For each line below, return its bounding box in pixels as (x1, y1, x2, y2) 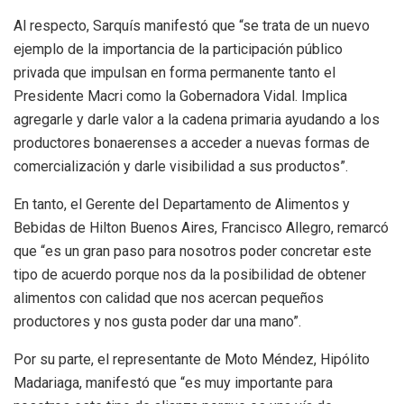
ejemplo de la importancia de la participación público (14, 40, 343, 58)
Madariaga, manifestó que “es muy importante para (14, 373, 333, 391)
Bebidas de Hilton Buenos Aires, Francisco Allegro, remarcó (14, 218, 389, 236)
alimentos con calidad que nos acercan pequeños (14, 289, 324, 307)
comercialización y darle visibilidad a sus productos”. (14, 157, 348, 175)
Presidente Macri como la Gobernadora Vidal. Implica (14, 87, 347, 105)
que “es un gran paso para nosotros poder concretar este (14, 242, 372, 260)
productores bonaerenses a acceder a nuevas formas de (14, 133, 370, 151)
